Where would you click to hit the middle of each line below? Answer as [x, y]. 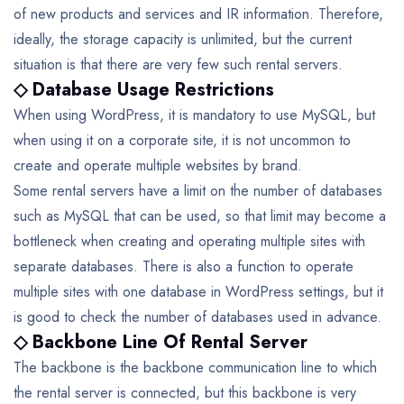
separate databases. [76, 266]
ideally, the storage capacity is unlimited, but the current [183, 39]
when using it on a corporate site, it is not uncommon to [182, 140]
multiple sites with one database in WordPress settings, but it [198, 291]
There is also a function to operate [246, 266]
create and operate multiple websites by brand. [158, 165]
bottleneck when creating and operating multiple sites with [189, 241]
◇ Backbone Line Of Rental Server [161, 342]
